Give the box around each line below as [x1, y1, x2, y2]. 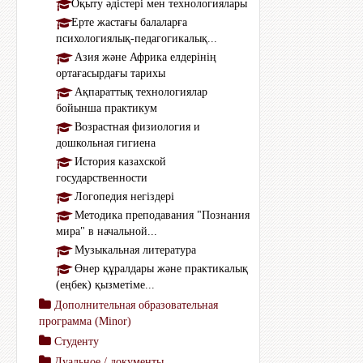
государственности [56, 172, 147, 184]
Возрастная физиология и [71, 121, 200, 133]
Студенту [54, 335, 99, 348]
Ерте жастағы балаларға [71, 16, 187, 28]
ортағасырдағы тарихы [56, 67, 165, 79]
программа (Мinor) [39, 315, 131, 327]
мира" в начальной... [56, 225, 157, 237]
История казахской [71, 156, 166, 168]
